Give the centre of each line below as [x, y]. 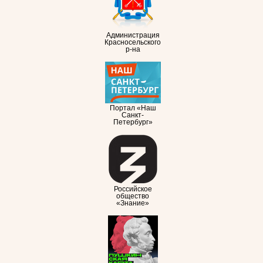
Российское [133, 189]
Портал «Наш [133, 108]
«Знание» [133, 203]
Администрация [133, 35]
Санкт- [133, 115]
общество [133, 196]
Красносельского [133, 42]
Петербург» [133, 122]
